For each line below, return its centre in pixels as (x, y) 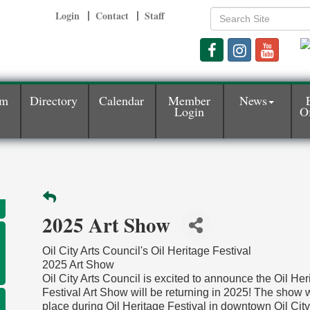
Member (189, 100)
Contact (112, 16)
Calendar (122, 100)
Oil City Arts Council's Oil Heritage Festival (146, 251)
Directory (54, 100)
